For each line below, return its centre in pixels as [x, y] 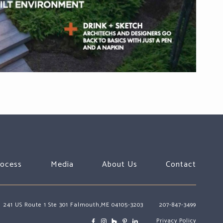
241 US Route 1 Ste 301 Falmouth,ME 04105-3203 [74, 205]
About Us [119, 164]
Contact [181, 164]
